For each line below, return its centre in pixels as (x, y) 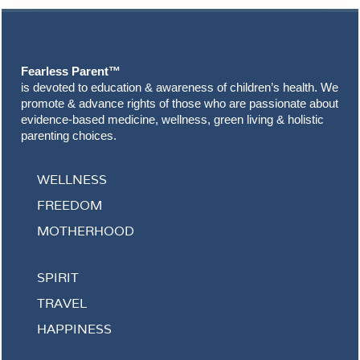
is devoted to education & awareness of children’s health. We (180, 87)
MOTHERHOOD (86, 231)
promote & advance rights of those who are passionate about (180, 103)
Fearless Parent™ (71, 71)
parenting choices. (69, 135)
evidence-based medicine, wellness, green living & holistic (172, 119)
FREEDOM (70, 205)
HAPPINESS (74, 329)
